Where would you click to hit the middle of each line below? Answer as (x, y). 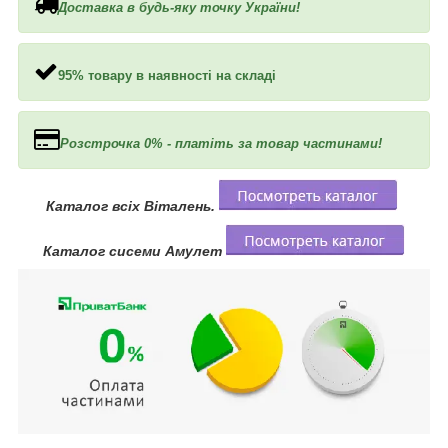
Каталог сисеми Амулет (134, 250)
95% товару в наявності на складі (167, 75)
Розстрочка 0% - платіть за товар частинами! (221, 143)
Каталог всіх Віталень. (132, 205)
